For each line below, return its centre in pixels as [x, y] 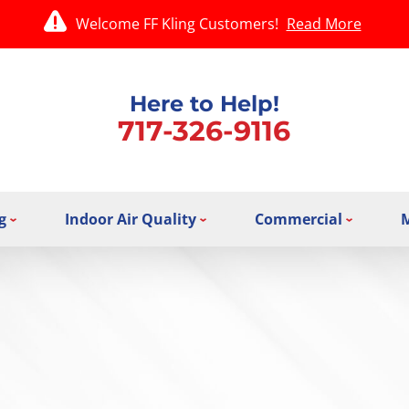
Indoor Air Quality [130, 219]
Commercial [299, 219]
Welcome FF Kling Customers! [178, 24]
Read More [324, 24]
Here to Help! [204, 103]
